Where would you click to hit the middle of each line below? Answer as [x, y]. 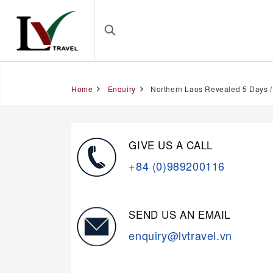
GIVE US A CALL [171, 145]
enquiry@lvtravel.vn [180, 235]
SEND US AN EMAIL [179, 214]
